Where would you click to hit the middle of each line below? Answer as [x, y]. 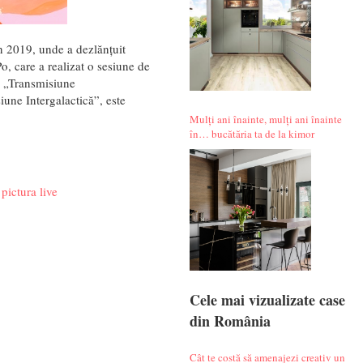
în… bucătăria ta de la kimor [252, 133]
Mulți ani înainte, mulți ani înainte [265, 119]
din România [230, 320]
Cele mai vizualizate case [267, 299]
